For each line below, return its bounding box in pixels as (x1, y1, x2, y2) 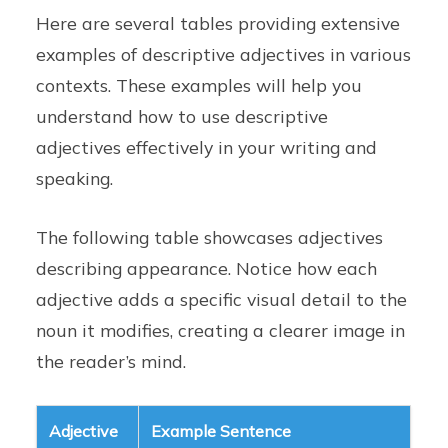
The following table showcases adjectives (36, 225, 384, 248)
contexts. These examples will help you (36, 73, 363, 96)
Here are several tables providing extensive (36, 11, 401, 34)
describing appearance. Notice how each (36, 256, 378, 279)
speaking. (36, 166, 114, 189)
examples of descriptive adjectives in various (36, 42, 412, 65)
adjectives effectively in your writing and (36, 135, 378, 158)
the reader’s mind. (36, 349, 187, 372)
